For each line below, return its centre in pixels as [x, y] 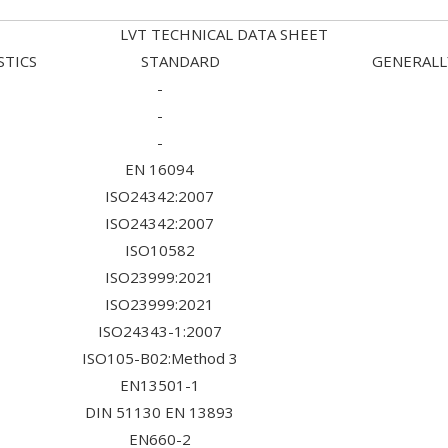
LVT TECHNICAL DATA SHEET [224, 34]
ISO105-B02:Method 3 [159, 358]
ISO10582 [159, 250]
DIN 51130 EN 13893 [159, 412]
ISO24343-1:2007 [159, 331]
